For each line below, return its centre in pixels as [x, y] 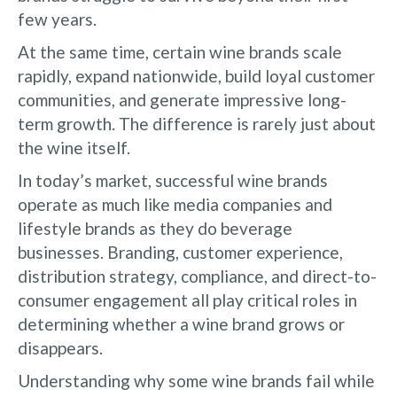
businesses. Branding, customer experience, [180, 252]
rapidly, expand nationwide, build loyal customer [196, 75]
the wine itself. [74, 147]
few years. [57, 19]
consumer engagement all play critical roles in [187, 300]
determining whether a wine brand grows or [181, 323]
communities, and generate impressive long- [182, 99]
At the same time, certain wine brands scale [180, 51]
